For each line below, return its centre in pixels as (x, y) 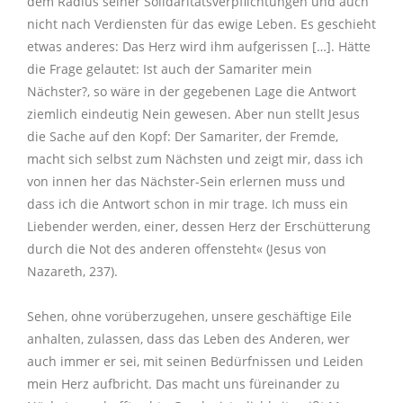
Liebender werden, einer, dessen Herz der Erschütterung (199, 227)
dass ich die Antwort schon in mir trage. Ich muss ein (188, 204)
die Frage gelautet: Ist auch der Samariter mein (170, 69)
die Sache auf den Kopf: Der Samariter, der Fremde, (183, 137)
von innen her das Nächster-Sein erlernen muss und (186, 182)
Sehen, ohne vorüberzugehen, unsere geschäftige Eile (189, 317)
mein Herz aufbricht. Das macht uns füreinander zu (184, 384)
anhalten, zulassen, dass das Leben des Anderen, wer (188, 339)
